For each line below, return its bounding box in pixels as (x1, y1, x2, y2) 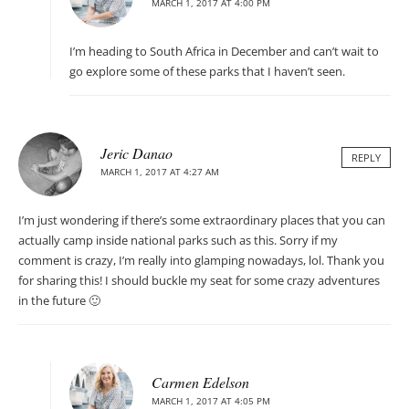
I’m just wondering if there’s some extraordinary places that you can (18, 212, 385, 229)
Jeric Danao (100, 143, 173, 163)
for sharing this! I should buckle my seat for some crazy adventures (18, 272, 380, 289)
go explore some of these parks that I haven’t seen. (69, 63, 345, 80)
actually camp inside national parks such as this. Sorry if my (18, 232, 338, 249)
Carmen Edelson (152, 372, 249, 393)
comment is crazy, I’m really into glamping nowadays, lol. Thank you (18, 252, 384, 269)
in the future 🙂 (18, 292, 100, 309)
